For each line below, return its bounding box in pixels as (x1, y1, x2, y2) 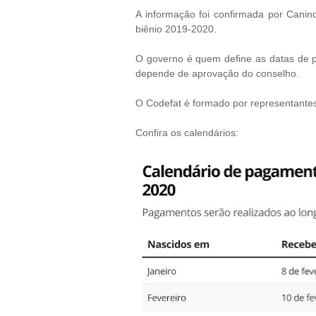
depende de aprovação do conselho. (135, 68, 299, 79)
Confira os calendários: (135, 127, 241, 138)
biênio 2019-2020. (135, 23, 217, 35)
